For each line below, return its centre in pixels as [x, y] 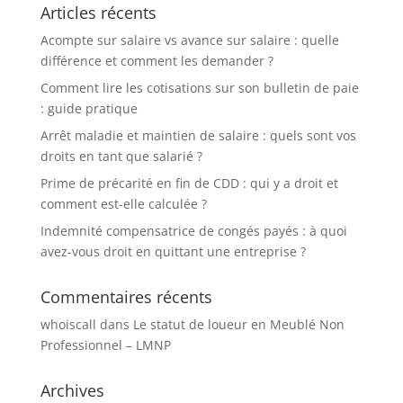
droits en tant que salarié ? [121, 157]
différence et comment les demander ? [157, 61]
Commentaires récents [126, 297]
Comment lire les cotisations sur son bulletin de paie [199, 88]
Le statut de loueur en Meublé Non [238, 325]
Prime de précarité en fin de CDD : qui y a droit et [189, 184]
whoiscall [68, 325]
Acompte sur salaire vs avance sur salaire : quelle [189, 40]
